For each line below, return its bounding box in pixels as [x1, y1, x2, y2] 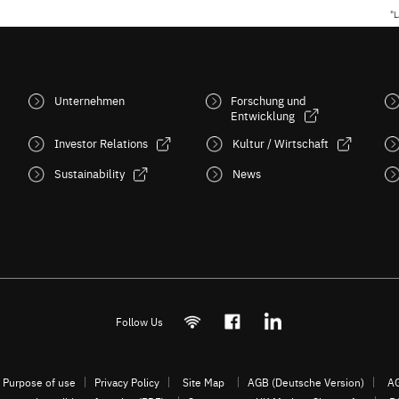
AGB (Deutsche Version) [248, 375, 364, 389]
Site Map [183, 375, 224, 389]
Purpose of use [3, 375, 76, 389]
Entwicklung [231, 107, 296, 123]
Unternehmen [53, 92, 125, 108]
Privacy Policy [94, 375, 159, 389]
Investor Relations [53, 134, 148, 151]
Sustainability [53, 165, 125, 181]
